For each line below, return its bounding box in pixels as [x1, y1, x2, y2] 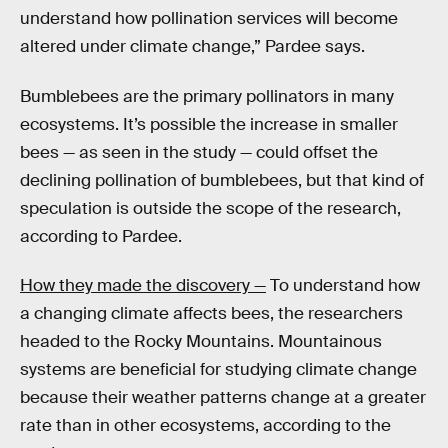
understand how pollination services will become [20, 8, 398, 30]
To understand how [266, 275, 420, 297]
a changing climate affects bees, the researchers [20, 303, 403, 325]
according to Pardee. [20, 225, 182, 247]
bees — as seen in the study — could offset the [20, 141, 378, 163]
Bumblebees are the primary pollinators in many [20, 85, 394, 107]
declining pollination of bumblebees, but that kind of [20, 169, 424, 191]
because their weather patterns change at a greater [20, 387, 426, 409]
